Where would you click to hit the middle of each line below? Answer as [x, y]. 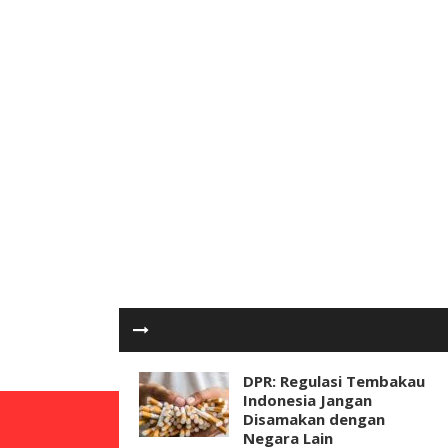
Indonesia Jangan [307, 400]
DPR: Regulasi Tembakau [334, 381]
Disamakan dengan [314, 419]
